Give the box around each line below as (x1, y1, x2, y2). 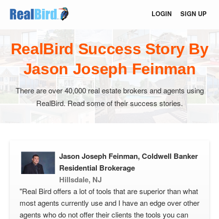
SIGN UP (180, 9, 207, 18)
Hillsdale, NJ (59, 174, 102, 185)
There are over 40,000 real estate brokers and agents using (15, 85, 204, 95)
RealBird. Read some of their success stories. (36, 98, 183, 108)
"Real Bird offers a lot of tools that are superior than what (20, 186, 198, 196)
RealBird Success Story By (10, 40, 209, 58)
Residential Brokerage (59, 162, 135, 173)
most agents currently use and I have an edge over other (20, 197, 199, 208)
